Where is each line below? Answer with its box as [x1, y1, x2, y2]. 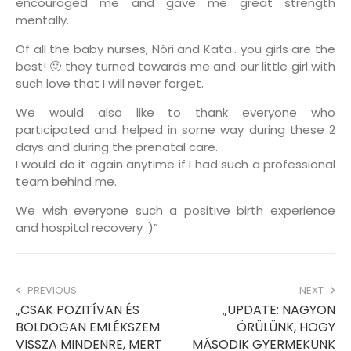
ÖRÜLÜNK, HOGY [237, 317, 335, 336]
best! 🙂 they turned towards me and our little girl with [16, 58, 335, 75]
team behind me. [16, 173, 117, 190]
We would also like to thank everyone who [16, 104, 335, 121]
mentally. [16, 12, 69, 29]
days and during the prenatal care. [16, 139, 218, 156]
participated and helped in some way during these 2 [16, 121, 335, 139]
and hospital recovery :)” [16, 219, 158, 237]
